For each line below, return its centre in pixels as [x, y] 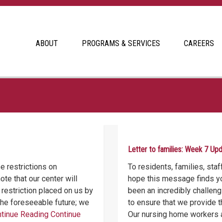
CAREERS [199, 43]
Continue [66, 214]
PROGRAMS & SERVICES [121, 43]
